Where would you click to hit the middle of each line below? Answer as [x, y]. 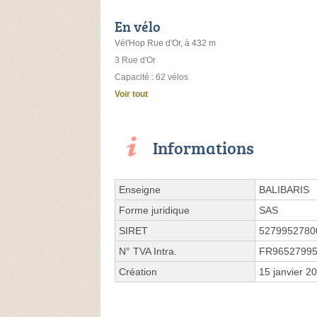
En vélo [138, 27]
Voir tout [131, 94]
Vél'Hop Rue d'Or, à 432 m [165, 44]
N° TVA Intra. [148, 252]
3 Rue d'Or [135, 60]
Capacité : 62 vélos [151, 77]
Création [138, 272]
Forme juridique [154, 211]
